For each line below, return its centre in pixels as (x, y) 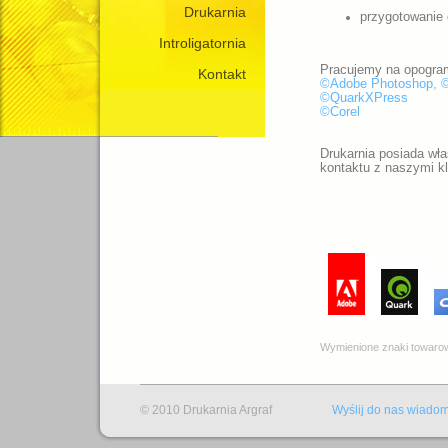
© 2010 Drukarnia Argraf (207, 409)
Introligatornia (202, 43)
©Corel (340, 112)
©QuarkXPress (364, 98)
